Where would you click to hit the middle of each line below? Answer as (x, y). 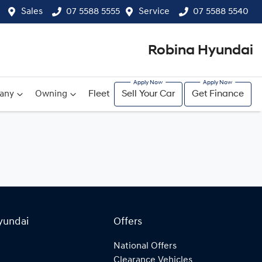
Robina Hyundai (201, 51)
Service (154, 12)
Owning (51, 94)
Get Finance (218, 94)
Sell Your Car (148, 94)
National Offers (145, 246)
